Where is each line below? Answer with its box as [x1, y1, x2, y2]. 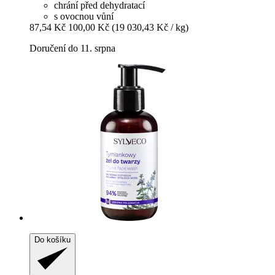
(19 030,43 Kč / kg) [112, 21, 188, 33]
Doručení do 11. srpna [29, 42, 115, 53]
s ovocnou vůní [54, 10, 114, 21]
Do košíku [34, 234, 71, 244]
